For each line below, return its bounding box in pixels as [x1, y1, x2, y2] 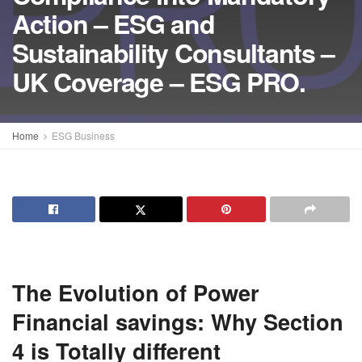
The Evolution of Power [12, 276, 259, 308]
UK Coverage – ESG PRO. [12, 63, 305, 101]
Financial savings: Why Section [12, 305, 343, 337]
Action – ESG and [12, 5, 215, 43]
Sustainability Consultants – [12, 34, 335, 72]
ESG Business [52, 128, 115, 142]
